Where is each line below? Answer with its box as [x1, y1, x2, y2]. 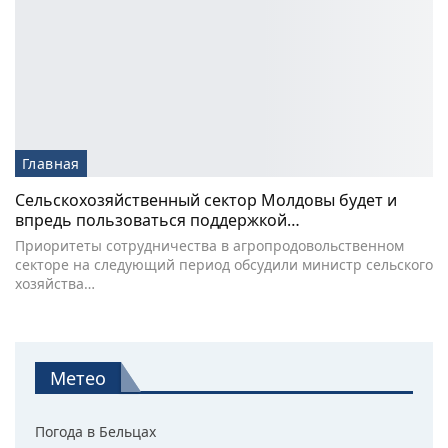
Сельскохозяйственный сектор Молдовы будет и [15, 189, 397, 212]
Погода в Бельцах [35, 422, 156, 442]
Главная [22, 154, 80, 174]
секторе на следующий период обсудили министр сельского [15, 255, 433, 275]
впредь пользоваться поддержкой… [15, 209, 300, 232]
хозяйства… [15, 274, 95, 294]
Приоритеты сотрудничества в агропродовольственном [15, 236, 404, 256]
